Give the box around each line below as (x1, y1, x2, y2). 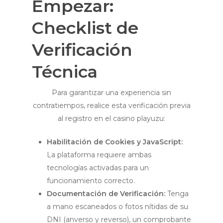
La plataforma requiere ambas (47, 150, 151, 159)
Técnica (32, 61, 98, 82)
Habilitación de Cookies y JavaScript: (47, 137, 183, 146)
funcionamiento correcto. (47, 176, 135, 185)
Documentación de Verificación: (47, 189, 165, 198)
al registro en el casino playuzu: (58, 114, 165, 123)
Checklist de (32, 17, 138, 38)
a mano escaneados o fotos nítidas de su (47, 202, 188, 211)
